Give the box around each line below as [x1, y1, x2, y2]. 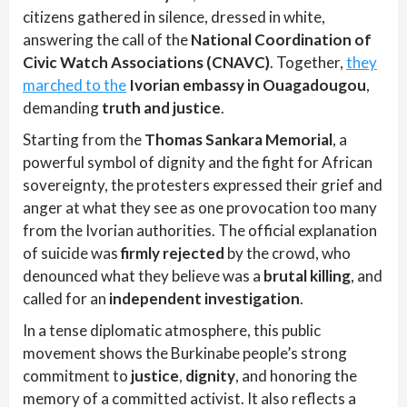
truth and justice [102, 98, 221, 117]
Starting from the [23, 130, 144, 149]
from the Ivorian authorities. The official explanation [23, 221, 377, 240]
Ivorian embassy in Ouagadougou [129, 75, 366, 94]
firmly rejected [121, 243, 224, 263]
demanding [23, 98, 102, 117]
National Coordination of [191, 30, 372, 49]
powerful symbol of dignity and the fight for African [23, 153, 372, 172]
